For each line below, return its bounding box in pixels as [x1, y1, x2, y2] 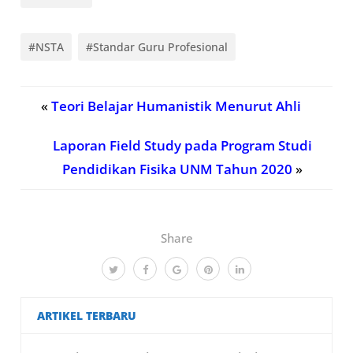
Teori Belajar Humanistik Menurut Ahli [50, 96, 301, 115]
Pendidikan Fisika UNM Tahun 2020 [62, 159, 292, 178]
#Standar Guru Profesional [86, 39, 229, 54]
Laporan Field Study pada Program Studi [53, 136, 312, 154]
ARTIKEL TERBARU [37, 307, 137, 323]
